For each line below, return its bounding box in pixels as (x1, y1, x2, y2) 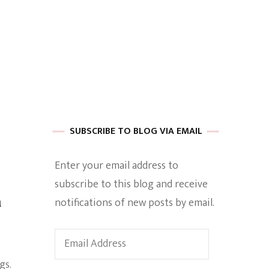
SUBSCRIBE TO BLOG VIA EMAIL (69, 123, 202, 139)
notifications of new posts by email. (55, 194, 214, 212)
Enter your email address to (55, 157, 178, 175)
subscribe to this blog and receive (55, 175, 208, 193)
